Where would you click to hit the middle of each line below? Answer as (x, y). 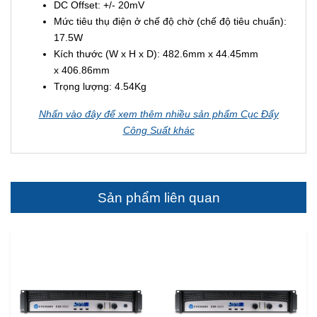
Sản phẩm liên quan (158, 197)
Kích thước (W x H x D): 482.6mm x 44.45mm (156, 53)
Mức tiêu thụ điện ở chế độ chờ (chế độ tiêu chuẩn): (170, 21)
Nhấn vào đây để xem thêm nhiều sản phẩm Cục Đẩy (158, 114)
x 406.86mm (82, 70)
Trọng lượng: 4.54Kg (100, 86)
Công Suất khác (158, 130)
